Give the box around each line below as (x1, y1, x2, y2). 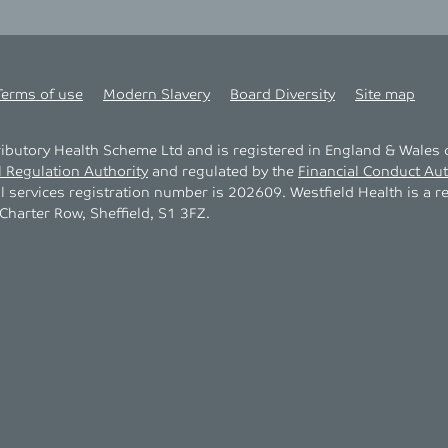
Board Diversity (230, 86, 335, 104)
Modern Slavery (103, 86, 210, 104)
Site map (355, 86, 415, 104)
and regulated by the (148, 163, 298, 181)
